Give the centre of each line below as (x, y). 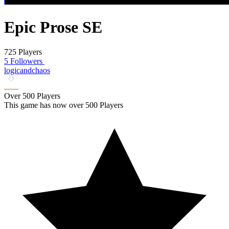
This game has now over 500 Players (64, 105)
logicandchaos (27, 71)
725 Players (23, 52)
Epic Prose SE (53, 27)
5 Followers (23, 61)
